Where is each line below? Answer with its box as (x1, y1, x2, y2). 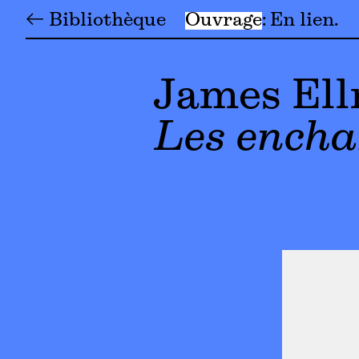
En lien (270, 11, 334, 30)
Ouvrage (185, 11, 262, 30)
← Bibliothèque (26, 11, 166, 30)
